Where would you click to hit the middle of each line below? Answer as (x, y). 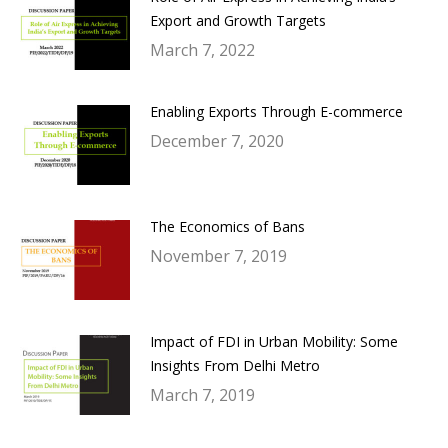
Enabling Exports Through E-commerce (276, 111)
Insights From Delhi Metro (235, 365)
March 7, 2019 (202, 394)
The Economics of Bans (227, 226)
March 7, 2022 (202, 50)
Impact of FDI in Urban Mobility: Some (274, 341)
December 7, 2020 (217, 140)
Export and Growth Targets (238, 20)
